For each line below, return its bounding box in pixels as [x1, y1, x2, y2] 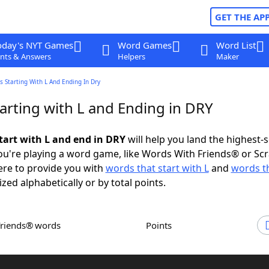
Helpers [117, 51, 145, 62]
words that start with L [105, 162, 209, 175]
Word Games [117, 39, 172, 51]
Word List [216, 39, 256, 51]
